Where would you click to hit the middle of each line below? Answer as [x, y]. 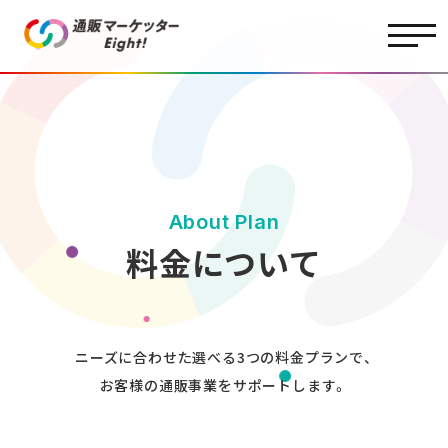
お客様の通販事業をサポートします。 [224, 385]
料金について [224, 262]
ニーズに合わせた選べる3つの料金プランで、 [224, 357]
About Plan [224, 222]
